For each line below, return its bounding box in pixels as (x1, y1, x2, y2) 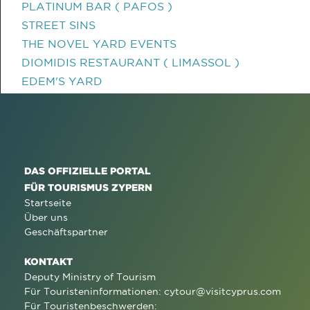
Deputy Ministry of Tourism (24, 271, 156, 282)
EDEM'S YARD (21, 75, 102, 87)
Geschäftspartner (24, 226, 108, 237)
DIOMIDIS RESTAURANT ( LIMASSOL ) (21, 56, 239, 69)
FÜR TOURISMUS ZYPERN (24, 182, 152, 192)
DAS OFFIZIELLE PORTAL (24, 165, 151, 176)
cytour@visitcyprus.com (164, 286, 281, 297)
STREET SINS (21, 19, 95, 31)
